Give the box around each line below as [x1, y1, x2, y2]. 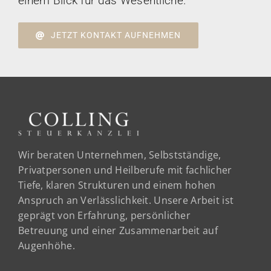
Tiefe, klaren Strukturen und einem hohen [18, 178, 216, 192]
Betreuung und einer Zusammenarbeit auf [18, 223, 218, 237]
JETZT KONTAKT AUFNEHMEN [50, 30, 181, 40]
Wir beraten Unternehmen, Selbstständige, [18, 148, 221, 162]
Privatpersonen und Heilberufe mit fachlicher [18, 163, 232, 177]
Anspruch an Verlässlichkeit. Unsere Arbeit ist [18, 193, 234, 207]
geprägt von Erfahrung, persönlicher [18, 208, 191, 222]
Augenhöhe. [18, 238, 75, 252]
